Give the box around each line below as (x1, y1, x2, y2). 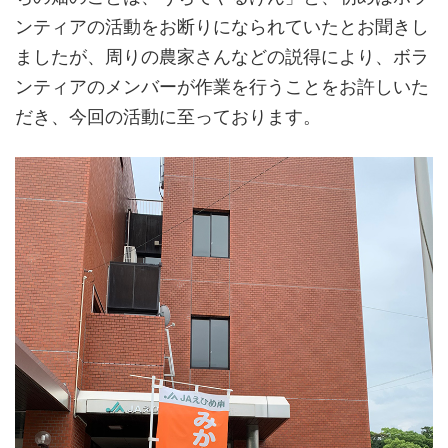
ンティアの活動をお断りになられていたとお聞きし (15, 17, 429, 38)
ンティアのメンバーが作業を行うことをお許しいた (15, 77, 429, 98)
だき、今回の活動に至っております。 (15, 107, 321, 128)
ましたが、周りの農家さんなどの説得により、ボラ (15, 47, 429, 68)
